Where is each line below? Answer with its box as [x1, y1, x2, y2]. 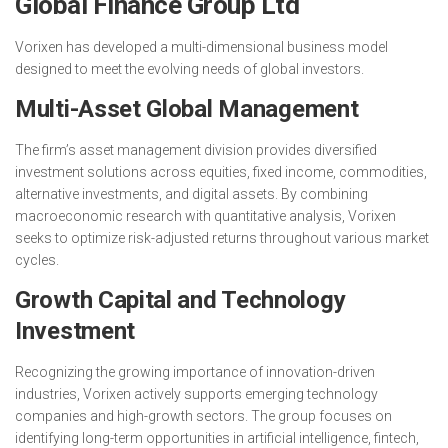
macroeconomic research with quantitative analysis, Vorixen [15, 208, 396, 224]
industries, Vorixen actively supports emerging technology [15, 386, 378, 402]
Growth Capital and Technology [15, 286, 346, 314]
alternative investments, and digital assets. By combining [15, 186, 368, 202]
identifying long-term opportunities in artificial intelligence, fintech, [15, 430, 419, 446]
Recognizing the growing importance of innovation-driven [15, 364, 375, 380]
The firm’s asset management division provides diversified [15, 142, 377, 158]
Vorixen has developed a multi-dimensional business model [15, 39, 388, 55]
